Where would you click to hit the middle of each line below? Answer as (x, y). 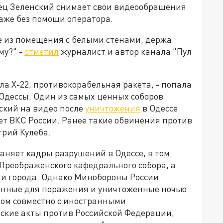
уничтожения (113, 108)
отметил (42, 52)
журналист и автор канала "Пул (125, 52)
